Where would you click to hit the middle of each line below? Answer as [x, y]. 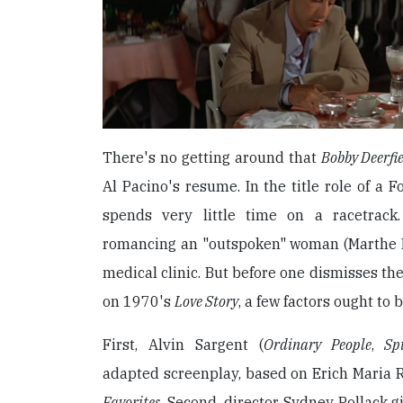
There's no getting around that [212, 157]
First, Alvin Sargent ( [183, 344]
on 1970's [139, 301]
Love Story [206, 301]
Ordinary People [317, 344]
